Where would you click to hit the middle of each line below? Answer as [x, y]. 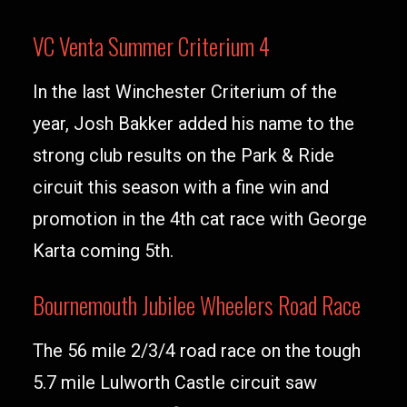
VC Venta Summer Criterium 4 [151, 46]
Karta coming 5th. [103, 251]
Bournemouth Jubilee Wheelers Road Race [197, 305]
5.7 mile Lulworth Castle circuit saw [175, 382]
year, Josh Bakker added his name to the [194, 124]
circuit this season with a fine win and [181, 187]
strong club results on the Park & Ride [184, 155]
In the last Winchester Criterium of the [185, 92]
